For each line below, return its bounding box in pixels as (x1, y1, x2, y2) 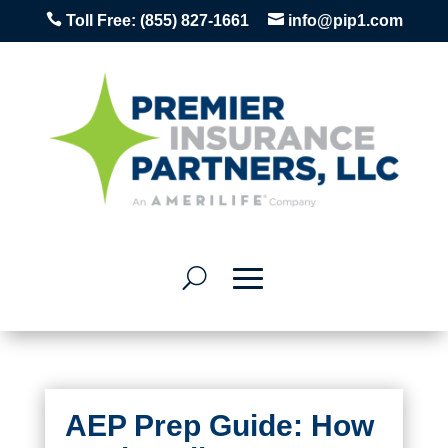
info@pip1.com (287, 12, 403, 29)
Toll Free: (61, 12, 140, 29)
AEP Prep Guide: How (64, 409, 374, 443)
